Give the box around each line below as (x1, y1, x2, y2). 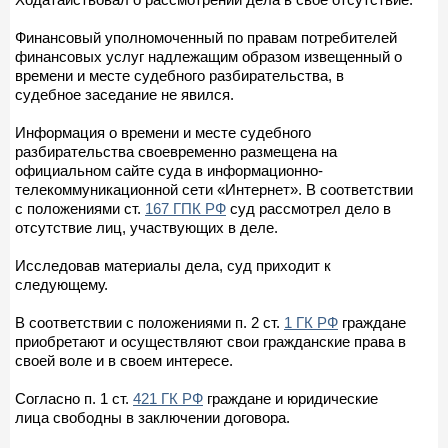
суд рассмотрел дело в (226, 199, 391, 217)
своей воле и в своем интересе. (15, 351, 233, 369)
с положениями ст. (15, 199, 145, 217)
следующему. (15, 275, 108, 293)
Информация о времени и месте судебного (15, 123, 311, 141)
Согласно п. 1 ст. (15, 389, 133, 407)
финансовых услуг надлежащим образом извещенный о (15, 47, 402, 65)
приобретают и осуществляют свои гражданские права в (15, 332, 406, 350)
